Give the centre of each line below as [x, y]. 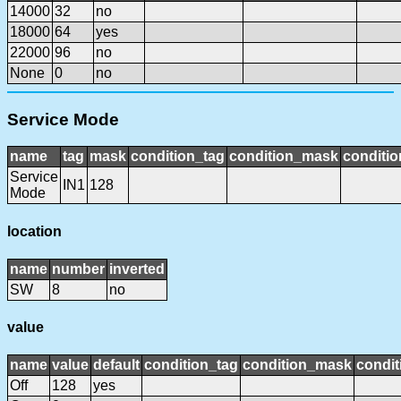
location [34, 231]
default [116, 365]
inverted [137, 269]
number [78, 269]
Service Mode [63, 119]
